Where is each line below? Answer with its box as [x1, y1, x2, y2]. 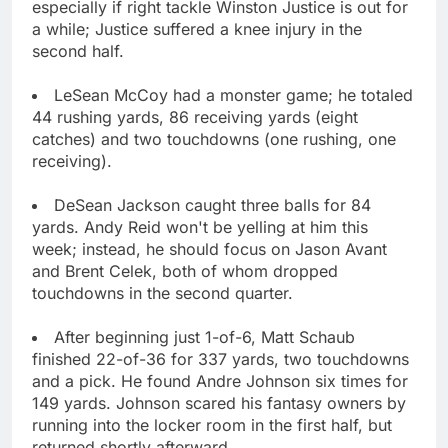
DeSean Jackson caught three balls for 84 [54, 194, 371, 215]
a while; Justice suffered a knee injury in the [32, 18, 362, 39]
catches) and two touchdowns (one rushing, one [32, 128, 396, 149]
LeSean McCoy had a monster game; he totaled [54, 84, 413, 105]
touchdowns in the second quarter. [32, 282, 293, 303]
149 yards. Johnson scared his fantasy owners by [32, 392, 406, 413]
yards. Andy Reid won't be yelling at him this [32, 216, 368, 237]
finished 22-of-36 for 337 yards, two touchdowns [32, 348, 409, 369]
